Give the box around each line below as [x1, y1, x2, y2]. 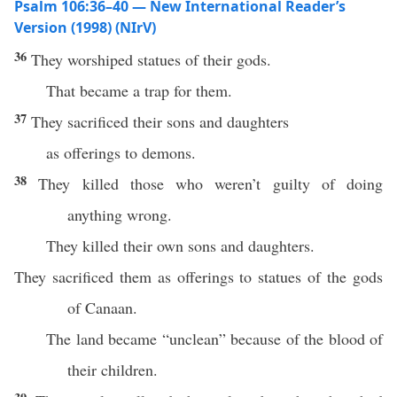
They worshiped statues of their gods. [31, 49, 271, 70]
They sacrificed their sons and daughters [31, 111, 289, 132]
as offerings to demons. [46, 142, 196, 163]
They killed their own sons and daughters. [46, 235, 315, 256]
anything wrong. [67, 204, 172, 225]
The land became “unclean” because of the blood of [46, 328, 383, 349]
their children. [67, 359, 158, 380]
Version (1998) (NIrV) [14, 18, 156, 37]
